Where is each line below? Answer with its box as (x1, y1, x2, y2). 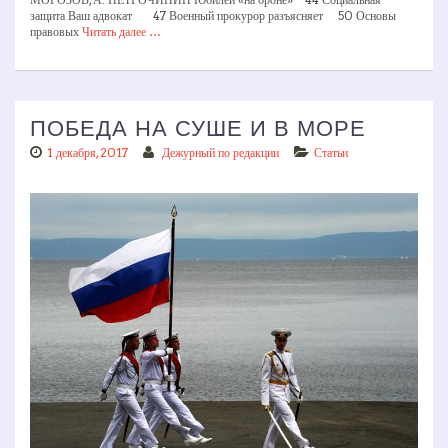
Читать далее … (82, 23, 161, 39)
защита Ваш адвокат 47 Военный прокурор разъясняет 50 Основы (30, 7, 396, 23)
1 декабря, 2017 (47, 144, 128, 160)
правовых (30, 23, 82, 39)
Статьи (314, 144, 348, 160)
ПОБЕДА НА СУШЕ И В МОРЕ (30, 115, 366, 141)
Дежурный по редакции (162, 144, 279, 160)
